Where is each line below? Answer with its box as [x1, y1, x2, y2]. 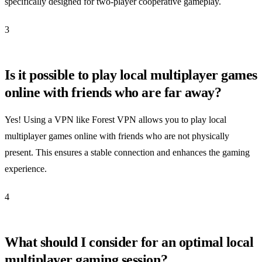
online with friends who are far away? [5, 84, 222, 100]
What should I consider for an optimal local [5, 234, 254, 250]
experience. [5, 163, 47, 174]
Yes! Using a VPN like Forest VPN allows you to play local [5, 114, 226, 125]
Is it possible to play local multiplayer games [5, 67, 257, 82]
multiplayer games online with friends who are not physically [5, 130, 229, 141]
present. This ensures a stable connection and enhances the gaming [5, 147, 250, 157]
